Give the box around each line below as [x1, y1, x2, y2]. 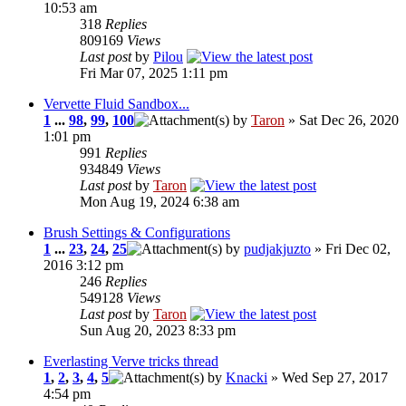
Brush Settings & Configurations [43, 225, 230, 241]
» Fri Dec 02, [311, 241, 391, 257]
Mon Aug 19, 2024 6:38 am [80, 194, 239, 210]
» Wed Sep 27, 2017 [267, 370, 388, 386]
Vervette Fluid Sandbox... [43, 96, 189, 112]
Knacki [226, 370, 267, 386]
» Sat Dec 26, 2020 [285, 112, 399, 129]
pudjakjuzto [244, 241, 311, 257]
